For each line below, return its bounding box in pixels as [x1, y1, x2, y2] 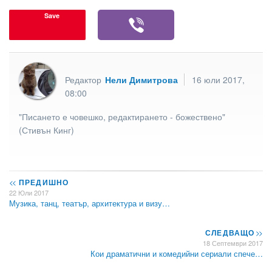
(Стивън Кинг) [19, 123, 74, 136]
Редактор [65, 73, 104, 86]
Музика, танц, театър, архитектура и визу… [9, 197, 170, 209]
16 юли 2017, [192, 73, 245, 86]
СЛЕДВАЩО [205, 227, 257, 239]
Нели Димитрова [105, 73, 178, 86]
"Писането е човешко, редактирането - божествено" [19, 110, 225, 123]
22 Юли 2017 [9, 188, 49, 198]
